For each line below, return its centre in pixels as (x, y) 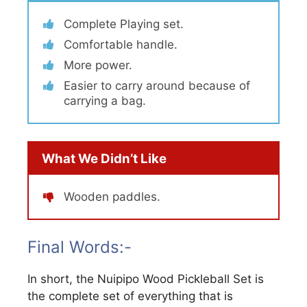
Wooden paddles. (112, 197)
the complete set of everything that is (130, 296)
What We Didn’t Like (104, 158)
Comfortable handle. (121, 44)
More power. (98, 65)
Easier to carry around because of (157, 85)
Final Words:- (79, 247)
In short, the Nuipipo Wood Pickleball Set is (146, 279)
